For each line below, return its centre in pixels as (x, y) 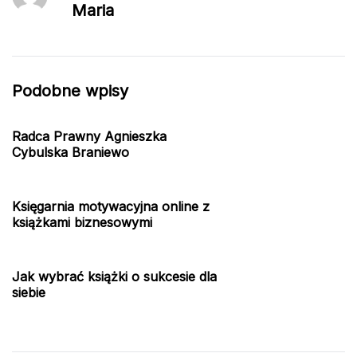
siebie (29, 292)
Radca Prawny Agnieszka (89, 136)
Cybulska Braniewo (71, 152)
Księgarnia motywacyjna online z (111, 206)
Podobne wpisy (70, 90)
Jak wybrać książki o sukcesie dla (114, 276)
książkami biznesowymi (82, 222)
